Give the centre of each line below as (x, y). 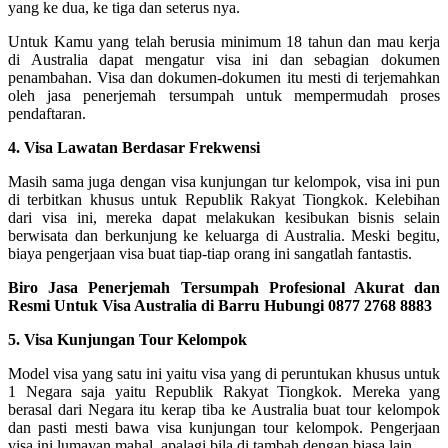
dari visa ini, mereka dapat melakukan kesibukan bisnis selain (224, 217)
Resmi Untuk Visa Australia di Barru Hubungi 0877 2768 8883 (220, 305)
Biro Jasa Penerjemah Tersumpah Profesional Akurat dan (224, 287)
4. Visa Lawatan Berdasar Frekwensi (134, 147)
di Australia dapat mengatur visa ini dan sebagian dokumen (224, 59)
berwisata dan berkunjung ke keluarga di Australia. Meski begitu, (224, 235)
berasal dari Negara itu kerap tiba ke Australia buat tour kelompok (224, 409)
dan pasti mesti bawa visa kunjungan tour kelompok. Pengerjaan (224, 427)
